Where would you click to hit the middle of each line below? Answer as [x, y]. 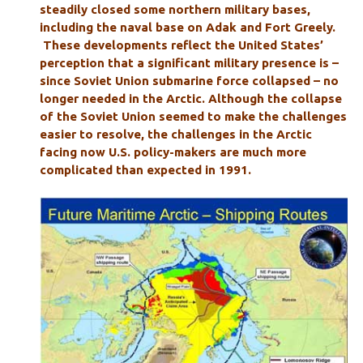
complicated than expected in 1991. [145, 169]
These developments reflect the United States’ [181, 45]
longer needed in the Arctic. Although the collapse [190, 98]
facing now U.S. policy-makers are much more [173, 152]
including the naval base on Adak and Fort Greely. [187, 27]
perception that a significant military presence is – [189, 62]
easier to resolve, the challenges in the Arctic [175, 134]
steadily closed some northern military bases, [175, 9]
